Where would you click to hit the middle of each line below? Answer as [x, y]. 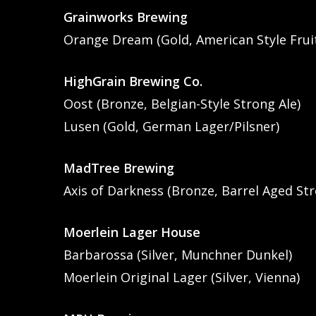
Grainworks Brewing [126, 17]
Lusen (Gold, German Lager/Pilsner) [172, 126]
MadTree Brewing [119, 168]
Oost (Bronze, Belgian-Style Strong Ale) [182, 103]
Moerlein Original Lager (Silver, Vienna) [182, 277]
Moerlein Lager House [132, 232]
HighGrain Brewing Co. [133, 81]
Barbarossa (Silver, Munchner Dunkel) [178, 254]
